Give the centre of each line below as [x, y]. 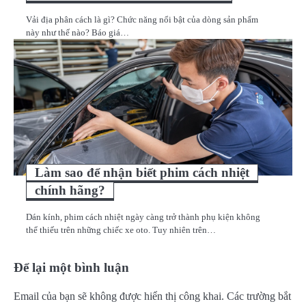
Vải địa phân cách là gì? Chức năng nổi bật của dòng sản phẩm [142, 19]
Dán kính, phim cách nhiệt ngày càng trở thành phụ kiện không [143, 217]
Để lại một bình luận [71, 267]
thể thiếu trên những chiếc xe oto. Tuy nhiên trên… [121, 229]
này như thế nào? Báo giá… [78, 32]
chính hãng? [70, 190]
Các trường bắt [259, 296]
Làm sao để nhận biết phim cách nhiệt [142, 172]
